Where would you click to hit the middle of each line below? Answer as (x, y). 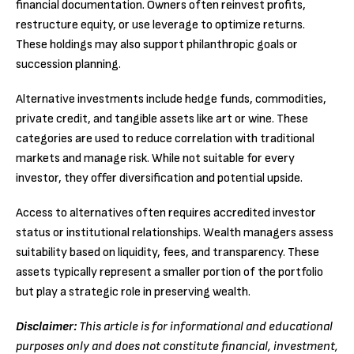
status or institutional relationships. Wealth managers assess (175, 233)
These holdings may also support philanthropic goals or (157, 44)
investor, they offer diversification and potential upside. (159, 178)
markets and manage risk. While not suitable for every (155, 158)
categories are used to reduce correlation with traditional (165, 138)
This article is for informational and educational (206, 327)
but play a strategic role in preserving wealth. (133, 292)
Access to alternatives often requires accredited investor (166, 213)
